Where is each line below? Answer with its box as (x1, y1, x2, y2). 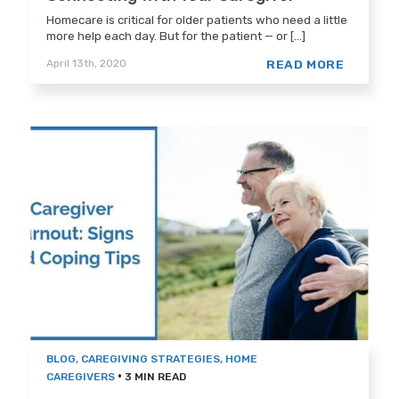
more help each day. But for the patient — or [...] (46, 29, 306, 44)
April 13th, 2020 (46, 57, 127, 70)
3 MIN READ (125, 370, 187, 384)
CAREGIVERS (46, 370, 116, 384)
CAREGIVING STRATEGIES (81, 353, 221, 366)
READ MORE (266, 57, 345, 72)
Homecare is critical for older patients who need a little (46, 13, 348, 28)
